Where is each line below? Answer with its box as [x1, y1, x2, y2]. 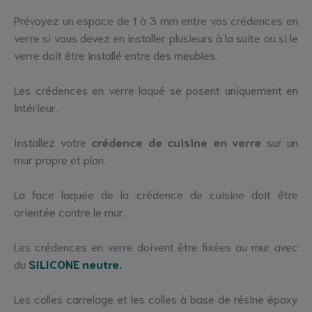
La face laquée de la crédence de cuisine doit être [14, 186, 298, 202]
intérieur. [14, 99, 58, 115]
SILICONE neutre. [29, 256, 122, 272]
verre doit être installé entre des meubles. [14, 47, 217, 63]
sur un [261, 134, 298, 150]
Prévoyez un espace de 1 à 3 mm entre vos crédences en [14, 12, 298, 28]
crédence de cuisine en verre [91, 134, 261, 150]
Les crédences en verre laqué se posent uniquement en [14, 81, 298, 97]
